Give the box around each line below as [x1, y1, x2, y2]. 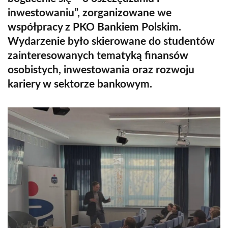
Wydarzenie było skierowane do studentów [8, 36, 215, 47]
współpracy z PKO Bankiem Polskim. [8, 22, 181, 33]
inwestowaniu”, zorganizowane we [8, 8, 172, 18]
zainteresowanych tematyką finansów [8, 50, 188, 61]
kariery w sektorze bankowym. [8, 79, 152, 90]
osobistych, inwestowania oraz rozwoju [8, 65, 194, 75]
